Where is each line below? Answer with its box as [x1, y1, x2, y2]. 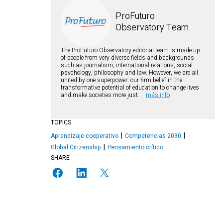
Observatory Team [115, 21, 189, 34]
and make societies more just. [61, 91, 141, 100]
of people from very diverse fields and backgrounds [61, 53, 194, 62]
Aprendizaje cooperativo [51, 131, 118, 140]
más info [146, 91, 170, 100]
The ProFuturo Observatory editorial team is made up [61, 46, 200, 55]
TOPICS [51, 118, 71, 127]
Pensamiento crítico [108, 143, 163, 152]
